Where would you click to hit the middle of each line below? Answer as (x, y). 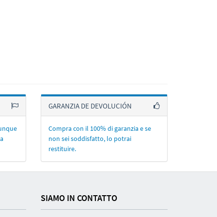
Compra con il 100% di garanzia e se (100, 128)
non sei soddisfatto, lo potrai (90, 138)
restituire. (62, 148)
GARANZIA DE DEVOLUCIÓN (90, 106)
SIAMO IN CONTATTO (79, 198)
